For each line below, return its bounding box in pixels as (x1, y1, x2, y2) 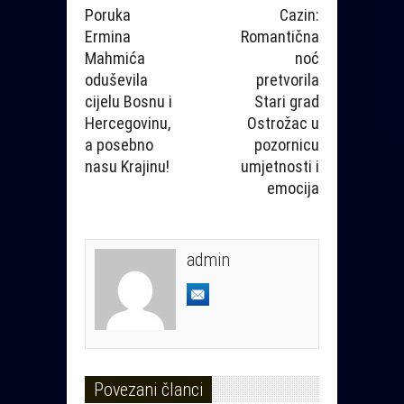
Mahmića (85, 49, 145, 69)
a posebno (85, 135, 153, 155)
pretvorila (256, 70, 319, 90)
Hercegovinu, (85, 114, 170, 133)
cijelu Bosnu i (85, 92, 172, 112)
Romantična (241, 27, 319, 47)
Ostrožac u (247, 114, 319, 133)
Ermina (85, 27, 131, 47)
